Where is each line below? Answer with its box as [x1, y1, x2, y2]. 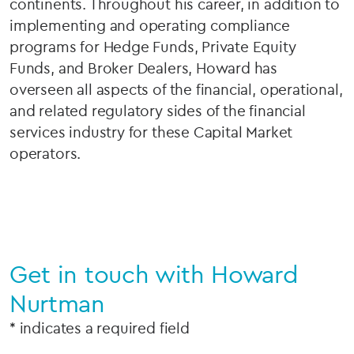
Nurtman [9, 288, 105, 318]
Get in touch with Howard [9, 258, 299, 289]
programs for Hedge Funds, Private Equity [9, 37, 296, 56]
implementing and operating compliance [9, 16, 291, 35]
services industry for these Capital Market [9, 122, 293, 141]
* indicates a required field [9, 318, 190, 337]
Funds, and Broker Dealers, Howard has [9, 58, 278, 77]
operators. [9, 144, 81, 163]
